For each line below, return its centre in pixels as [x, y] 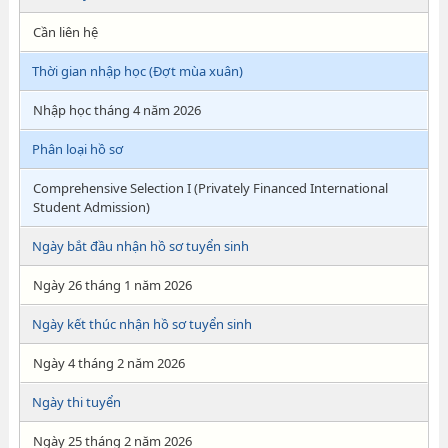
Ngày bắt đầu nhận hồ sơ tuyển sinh [140, 246]
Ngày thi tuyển [76, 402]
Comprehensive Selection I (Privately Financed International [210, 188]
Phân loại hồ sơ [77, 149]
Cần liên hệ [65, 32]
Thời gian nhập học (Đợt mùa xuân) [137, 71]
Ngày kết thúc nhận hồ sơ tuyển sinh [141, 324]
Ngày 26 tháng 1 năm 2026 [112, 285]
